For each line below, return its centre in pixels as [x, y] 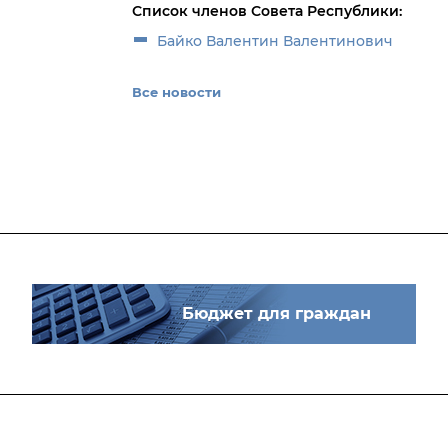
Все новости [176, 92]
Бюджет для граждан [276, 313]
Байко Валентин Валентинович [275, 41]
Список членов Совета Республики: [267, 11]
